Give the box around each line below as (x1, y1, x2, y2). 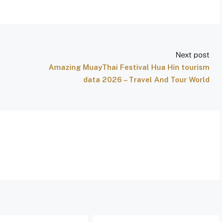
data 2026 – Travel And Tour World (83, 75, 210, 84)
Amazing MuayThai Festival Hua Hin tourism (49, 63, 210, 71)
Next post (175, 51, 210, 59)
